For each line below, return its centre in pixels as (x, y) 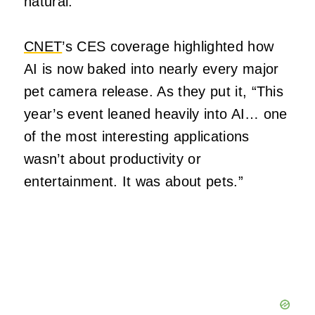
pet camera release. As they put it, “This (154, 92)
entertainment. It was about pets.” (134, 182)
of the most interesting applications (137, 137)
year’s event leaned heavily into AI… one (156, 114)
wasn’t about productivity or (112, 159)
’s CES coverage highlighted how (168, 47)
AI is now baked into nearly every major (152, 69)
